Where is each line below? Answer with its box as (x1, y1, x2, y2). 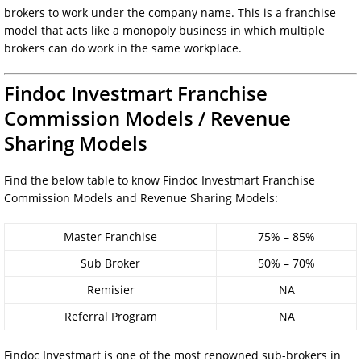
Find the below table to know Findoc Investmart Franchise (4, 172, 315, 188)
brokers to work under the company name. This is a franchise (4, 4, 336, 20)
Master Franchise (64, 228, 157, 244)
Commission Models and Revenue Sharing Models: (4, 189, 278, 205)
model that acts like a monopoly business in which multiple (4, 22, 325, 38)
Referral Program (64, 308, 157, 324)
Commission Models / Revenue (4, 104, 291, 131)
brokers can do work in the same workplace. (4, 39, 242, 56)
